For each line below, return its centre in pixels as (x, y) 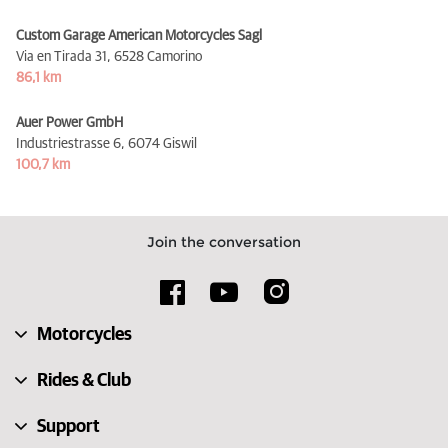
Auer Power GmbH (69, 122)
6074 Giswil (162, 143)
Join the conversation (224, 241)
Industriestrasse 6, (70, 143)
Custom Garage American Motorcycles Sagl (139, 35)
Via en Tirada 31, (63, 56)
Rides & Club (84, 380)
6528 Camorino (158, 56)
